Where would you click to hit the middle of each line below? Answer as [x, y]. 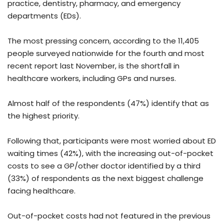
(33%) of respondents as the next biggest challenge [105, 178]
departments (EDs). [44, 16]
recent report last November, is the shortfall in [93, 66]
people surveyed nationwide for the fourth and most [106, 53]
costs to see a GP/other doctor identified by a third [104, 166]
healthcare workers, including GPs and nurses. [92, 78]
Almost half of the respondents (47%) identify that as [108, 103]
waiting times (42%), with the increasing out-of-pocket [110, 153]
